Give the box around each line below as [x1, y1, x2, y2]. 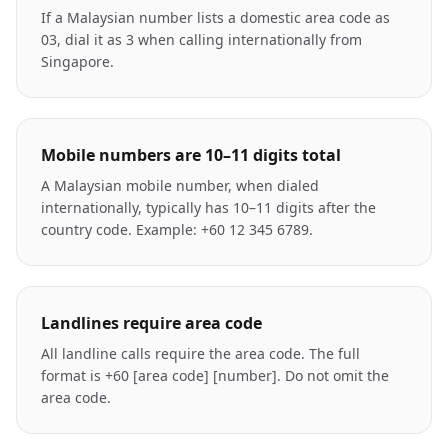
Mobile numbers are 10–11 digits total [41, 144, 341, 166]
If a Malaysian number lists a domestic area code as [41, 8, 390, 27]
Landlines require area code [41, 312, 262, 334]
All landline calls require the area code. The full [41, 344, 360, 363]
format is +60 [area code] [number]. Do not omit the [41, 366, 389, 385]
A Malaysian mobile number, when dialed [41, 176, 319, 195]
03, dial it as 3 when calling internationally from [41, 30, 362, 49]
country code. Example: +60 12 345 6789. [41, 220, 313, 239]
